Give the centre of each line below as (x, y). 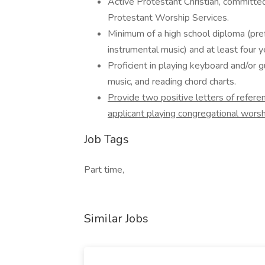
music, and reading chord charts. (172, 82)
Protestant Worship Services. (168, 18)
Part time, (104, 170)
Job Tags (106, 139)
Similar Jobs (116, 219)
